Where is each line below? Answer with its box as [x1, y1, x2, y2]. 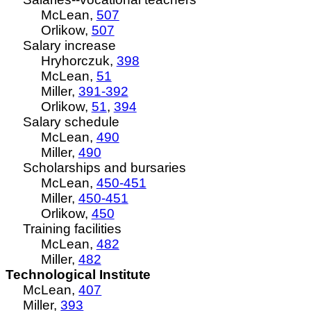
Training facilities [23, 221, 122, 236]
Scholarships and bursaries [23, 160, 187, 175]
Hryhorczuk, [40, 53, 117, 68]
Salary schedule [23, 115, 120, 129]
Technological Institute [6, 267, 151, 282]
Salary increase [23, 38, 117, 53]
